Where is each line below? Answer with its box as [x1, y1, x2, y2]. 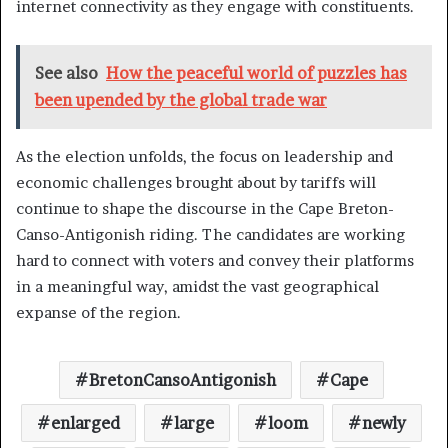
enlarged [51, 412, 120, 433]
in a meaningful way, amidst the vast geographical [16, 276, 379, 296]
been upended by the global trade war [35, 89, 327, 110]
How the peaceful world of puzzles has [106, 62, 407, 83]
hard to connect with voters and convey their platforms [16, 250, 414, 270]
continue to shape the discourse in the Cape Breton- [16, 198, 394, 218]
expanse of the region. [16, 302, 181, 322]
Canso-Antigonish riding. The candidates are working [16, 224, 405, 244]
